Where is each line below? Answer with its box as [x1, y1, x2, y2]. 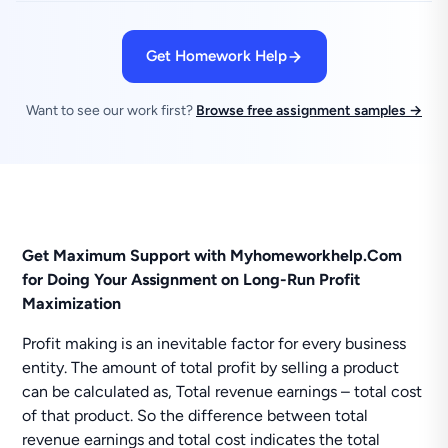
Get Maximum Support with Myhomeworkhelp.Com [22, 246, 403, 265]
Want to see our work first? [26, 102, 196, 119]
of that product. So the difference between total [22, 406, 369, 425]
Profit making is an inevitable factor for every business [22, 334, 407, 353]
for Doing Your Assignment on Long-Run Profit [22, 270, 361, 289]
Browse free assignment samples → [196, 102, 422, 119]
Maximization [22, 294, 122, 313]
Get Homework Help [145, 47, 287, 65]
